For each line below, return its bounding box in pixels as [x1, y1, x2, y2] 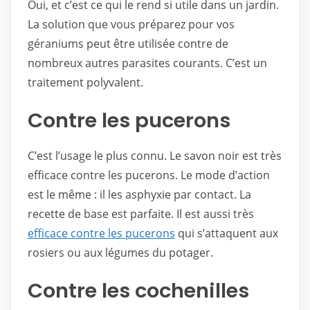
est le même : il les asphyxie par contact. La [28, 187, 251, 202]
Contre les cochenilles [28, 277, 249, 304]
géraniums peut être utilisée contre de [28, 36, 228, 51]
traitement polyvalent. [28, 75, 143, 90]
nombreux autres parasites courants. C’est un [28, 55, 267, 71]
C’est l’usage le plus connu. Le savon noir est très [28, 148, 282, 163]
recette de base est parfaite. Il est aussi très [28, 206, 254, 221]
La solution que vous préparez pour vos [28, 17, 235, 32]
